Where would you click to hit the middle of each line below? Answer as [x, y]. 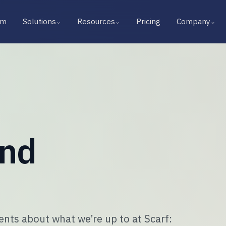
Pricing [148, 21]
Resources [96, 21]
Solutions [39, 21]
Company [193, 21]
